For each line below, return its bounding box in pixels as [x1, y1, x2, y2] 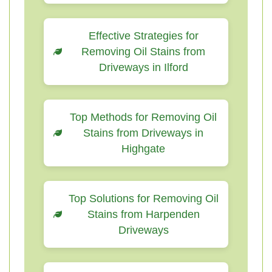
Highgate [121, 143, 165, 155]
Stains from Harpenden [87, 208, 200, 220]
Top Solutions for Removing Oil [68, 192, 219, 205]
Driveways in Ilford [98, 61, 188, 73]
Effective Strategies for [88, 30, 199, 42]
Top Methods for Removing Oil [70, 111, 217, 123]
